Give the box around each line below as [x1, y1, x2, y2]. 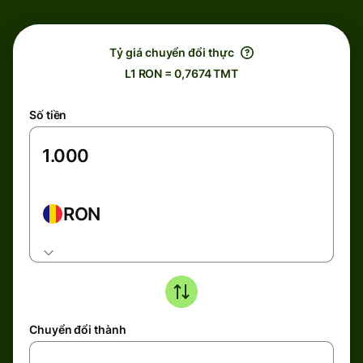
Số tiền [29, 108, 67, 122]
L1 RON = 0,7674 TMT [124, 66, 239, 80]
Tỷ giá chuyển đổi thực [109, 45, 234, 59]
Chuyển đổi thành [29, 322, 126, 336]
